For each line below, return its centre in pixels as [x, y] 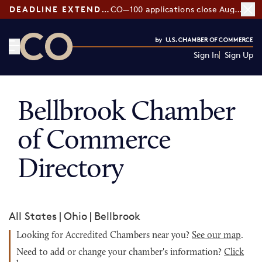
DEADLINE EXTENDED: [105, 9]
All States [33, 216]
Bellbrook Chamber [126, 113]
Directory [71, 170]
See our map [216, 236]
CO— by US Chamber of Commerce [106, 67]
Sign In [206, 55]
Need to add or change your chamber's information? [120, 253]
